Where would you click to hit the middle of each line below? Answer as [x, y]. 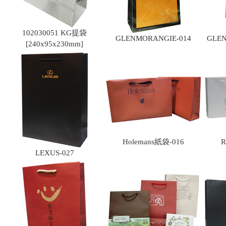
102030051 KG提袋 [54, 33]
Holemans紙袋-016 [153, 142]
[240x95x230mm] [54, 44]
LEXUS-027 [54, 153]
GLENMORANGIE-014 [153, 38]
